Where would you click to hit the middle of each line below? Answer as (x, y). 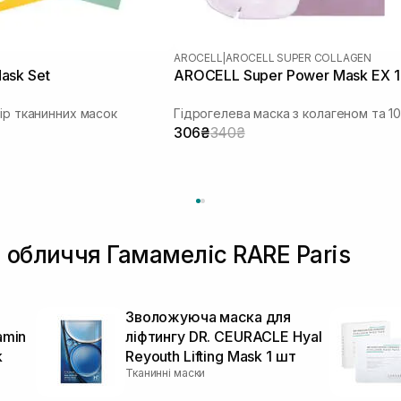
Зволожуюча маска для (209, 316)
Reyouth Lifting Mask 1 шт (211, 356)
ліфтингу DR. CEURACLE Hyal (224, 336)
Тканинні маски (166, 372)
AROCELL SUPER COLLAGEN (299, 57)
